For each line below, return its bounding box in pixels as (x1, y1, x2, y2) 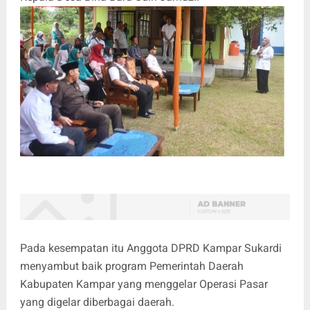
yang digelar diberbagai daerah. (19, 295, 174, 309)
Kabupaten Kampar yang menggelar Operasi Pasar (19, 277, 268, 291)
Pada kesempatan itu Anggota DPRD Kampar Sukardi (19, 241, 282, 255)
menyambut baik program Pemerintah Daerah (19, 259, 244, 273)
